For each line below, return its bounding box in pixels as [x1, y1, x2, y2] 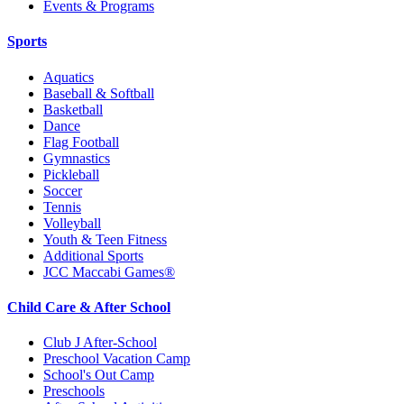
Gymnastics [43, 150, 110, 166]
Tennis [43, 198, 81, 215]
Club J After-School [43, 335, 157, 351]
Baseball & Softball [43, 85, 154, 101]
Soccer [43, 182, 82, 198]
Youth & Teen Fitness [43, 231, 167, 247]
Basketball [43, 101, 103, 117]
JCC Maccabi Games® [43, 263, 175, 280]
